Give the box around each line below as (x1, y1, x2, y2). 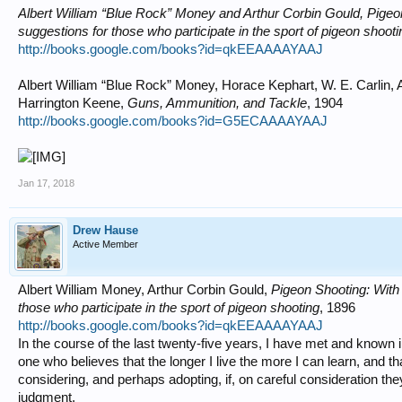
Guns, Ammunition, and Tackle (127, 96, 307, 110)
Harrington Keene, (18, 96, 127, 110)
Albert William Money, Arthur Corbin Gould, (18, 283, 271, 297)
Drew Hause (73, 223, 138, 237)
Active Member (73, 239, 138, 249)
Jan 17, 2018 (18, 178, 74, 188)
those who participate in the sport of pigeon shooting (18, 301, 319, 315)
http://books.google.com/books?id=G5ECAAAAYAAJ (18, 114, 328, 128)
